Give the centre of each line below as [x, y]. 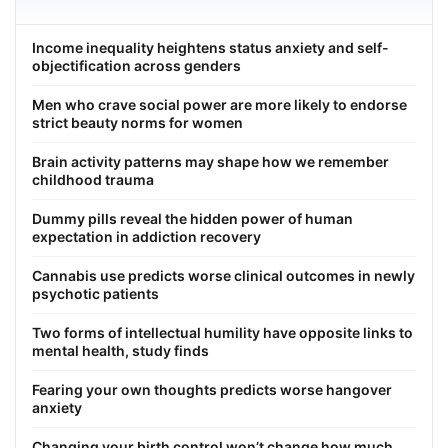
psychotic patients [95, 293]
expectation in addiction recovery [146, 236]
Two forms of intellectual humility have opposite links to [222, 332]
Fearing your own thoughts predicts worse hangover [212, 389]
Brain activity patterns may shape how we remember [210, 161]
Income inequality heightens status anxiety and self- [210, 47]
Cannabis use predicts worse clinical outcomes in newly [223, 275]
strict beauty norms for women [137, 122]
